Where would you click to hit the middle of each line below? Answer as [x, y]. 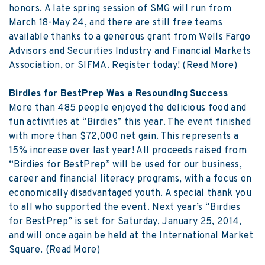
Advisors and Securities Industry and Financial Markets [130, 52]
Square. [27, 251]
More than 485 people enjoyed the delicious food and [128, 109]
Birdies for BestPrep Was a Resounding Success [119, 94]
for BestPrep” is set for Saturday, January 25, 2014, [125, 222]
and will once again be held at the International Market [131, 236]
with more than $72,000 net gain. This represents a [124, 137]
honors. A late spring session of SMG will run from [120, 9]
